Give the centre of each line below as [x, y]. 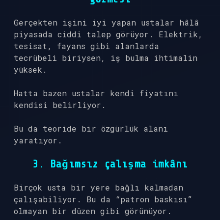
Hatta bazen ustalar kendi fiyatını [96, 93]
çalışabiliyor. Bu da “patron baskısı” [103, 199]
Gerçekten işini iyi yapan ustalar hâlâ [106, 22]
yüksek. [30, 69]
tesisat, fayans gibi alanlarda [86, 46]
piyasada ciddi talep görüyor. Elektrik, [108, 34]
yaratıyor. [38, 140]
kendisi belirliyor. [60, 105]
